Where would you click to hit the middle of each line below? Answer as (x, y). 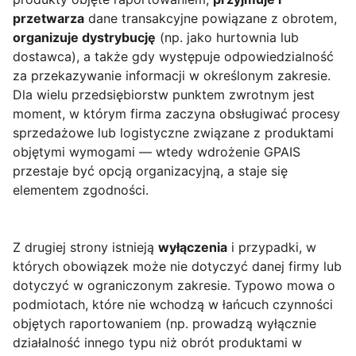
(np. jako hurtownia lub (227, 38)
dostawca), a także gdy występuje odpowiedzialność (173, 57)
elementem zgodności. (81, 190)
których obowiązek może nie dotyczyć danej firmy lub (177, 267)
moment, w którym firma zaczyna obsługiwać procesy (176, 114)
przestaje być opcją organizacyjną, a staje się (150, 171)
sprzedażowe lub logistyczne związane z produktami (173, 133)
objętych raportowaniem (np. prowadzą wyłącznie (164, 324)
